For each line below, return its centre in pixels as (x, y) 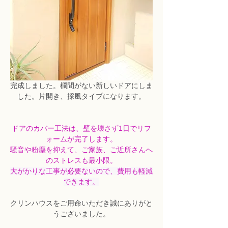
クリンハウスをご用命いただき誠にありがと (81, 203)
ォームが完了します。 (81, 139)
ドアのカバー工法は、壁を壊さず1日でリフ (81, 129)
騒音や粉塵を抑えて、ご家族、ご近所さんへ (81, 150)
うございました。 (81, 214)
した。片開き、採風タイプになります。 (81, 96)
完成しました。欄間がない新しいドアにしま (81, 86)
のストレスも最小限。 (81, 161)
